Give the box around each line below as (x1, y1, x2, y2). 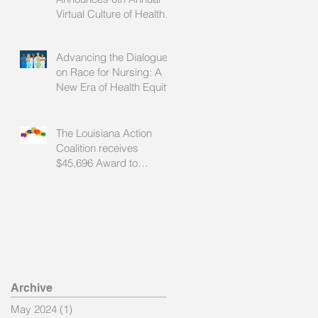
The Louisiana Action (56, 126, 152, 140)
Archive (11, 280, 53, 295)
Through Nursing (56, 185, 134, 199)
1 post (72, 302, 102, 316)
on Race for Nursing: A (56, 65, 162, 79)
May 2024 (11, 302, 57, 316)
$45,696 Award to (56, 155, 138, 170)
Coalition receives (56, 141, 138, 155)
